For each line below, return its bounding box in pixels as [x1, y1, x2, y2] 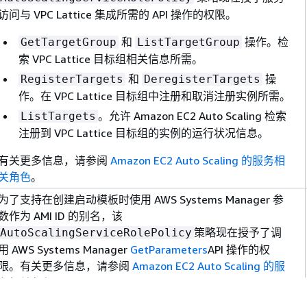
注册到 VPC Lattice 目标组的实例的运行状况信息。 [19, 125, 269, 140]
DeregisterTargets [144, 72, 260, 86]
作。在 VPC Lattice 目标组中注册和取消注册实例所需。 [19, 88, 291, 103]
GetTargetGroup [21, 35, 116, 49]
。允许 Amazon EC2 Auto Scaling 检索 [98, 108, 286, 123]
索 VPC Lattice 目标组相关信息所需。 [19, 51, 203, 66]
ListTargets [21, 109, 96, 123]
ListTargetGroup [137, 35, 240, 49]
